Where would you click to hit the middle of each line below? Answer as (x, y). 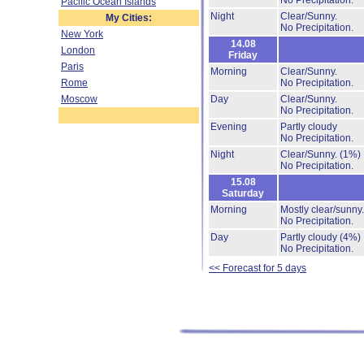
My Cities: (129, 18)
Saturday (243, 193)
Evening (229, 127)
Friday (243, 55)
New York (82, 34)
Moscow (79, 99)
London (78, 50)
